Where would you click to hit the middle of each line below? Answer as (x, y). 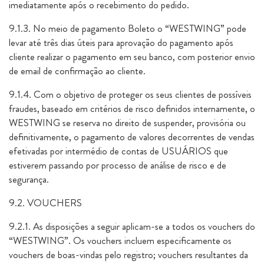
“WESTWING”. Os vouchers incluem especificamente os (120, 240)
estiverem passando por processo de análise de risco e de (118, 165)
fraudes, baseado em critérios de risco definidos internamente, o (132, 108)
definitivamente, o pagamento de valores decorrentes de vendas (132, 137)
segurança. (29, 179)
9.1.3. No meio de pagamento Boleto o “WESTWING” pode (128, 28)
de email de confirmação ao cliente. (77, 71)
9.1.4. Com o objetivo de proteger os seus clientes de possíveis (130, 94)
